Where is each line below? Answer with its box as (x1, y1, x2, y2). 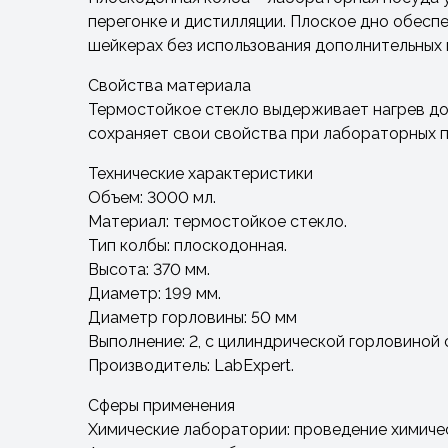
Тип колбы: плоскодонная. (88, 236, 287, 255)
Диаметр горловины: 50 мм (88, 308, 297, 327)
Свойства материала (88, 76, 251, 95)
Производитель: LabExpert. (88, 356, 294, 375)
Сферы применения (88, 396, 235, 415)
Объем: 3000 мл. (88, 188, 216, 207)
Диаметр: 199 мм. (88, 284, 221, 303)
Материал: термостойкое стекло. (88, 212, 347, 231)
